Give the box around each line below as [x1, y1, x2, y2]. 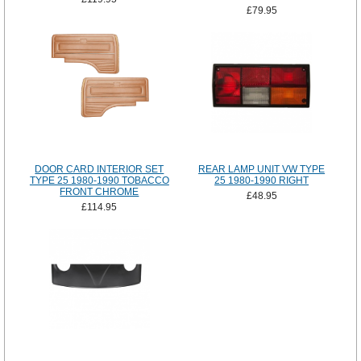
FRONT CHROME [60, 186, 139, 198]
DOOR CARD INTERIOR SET [35, 164, 164, 176]
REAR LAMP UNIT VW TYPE [198, 164, 326, 176]
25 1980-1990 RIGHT [214, 175, 309, 187]
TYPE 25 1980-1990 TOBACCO [29, 175, 169, 187]
